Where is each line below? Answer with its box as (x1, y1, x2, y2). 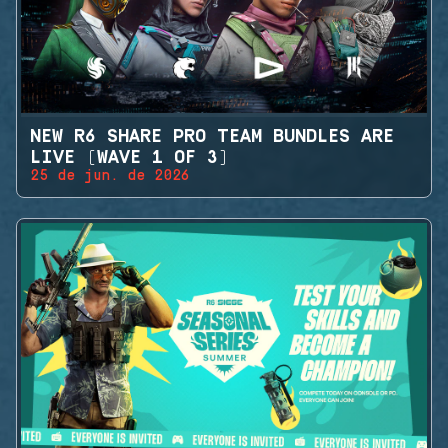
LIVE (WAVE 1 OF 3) (29, 147, 230, 169)
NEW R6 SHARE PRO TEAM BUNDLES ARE (29, 126, 395, 148)
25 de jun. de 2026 (29, 168, 191, 185)
